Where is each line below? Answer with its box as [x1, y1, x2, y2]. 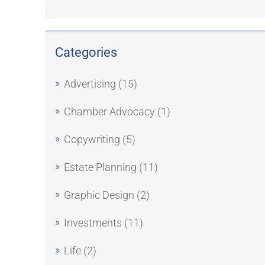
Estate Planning [64, 161, 137, 173]
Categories [55, 45, 117, 60]
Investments [64, 216, 122, 229]
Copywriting [64, 133, 120, 146]
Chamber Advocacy [64, 105, 155, 118]
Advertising [64, 77, 116, 90]
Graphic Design [64, 189, 134, 201]
